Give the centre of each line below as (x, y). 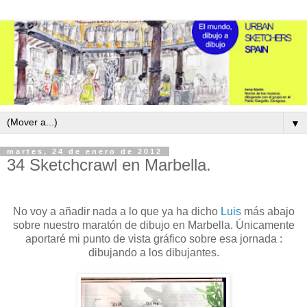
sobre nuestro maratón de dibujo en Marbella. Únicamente (153, 225)
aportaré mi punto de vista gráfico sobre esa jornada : (153, 238)
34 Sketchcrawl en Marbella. (109, 165)
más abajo (268, 211)
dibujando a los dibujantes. (153, 252)
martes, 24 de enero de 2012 (85, 152)
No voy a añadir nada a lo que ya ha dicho (116, 211)
